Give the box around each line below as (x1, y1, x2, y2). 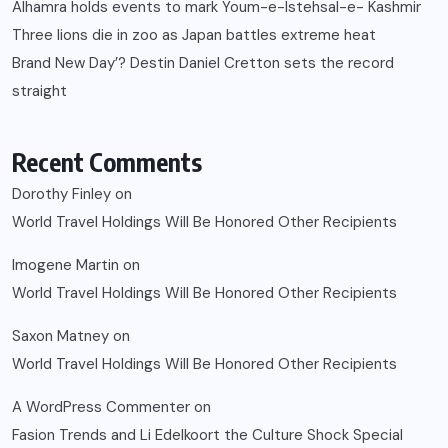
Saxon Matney (12, 326, 109, 347)
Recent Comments (12, 146, 202, 179)
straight (12, 81, 67, 102)
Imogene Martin (12, 255, 119, 276)
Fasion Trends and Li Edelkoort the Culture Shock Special (12, 425, 403, 446)
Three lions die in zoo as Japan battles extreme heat (12, 25, 376, 46)
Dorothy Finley (12, 184, 111, 205)
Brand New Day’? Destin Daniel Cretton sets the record (12, 53, 394, 74)
